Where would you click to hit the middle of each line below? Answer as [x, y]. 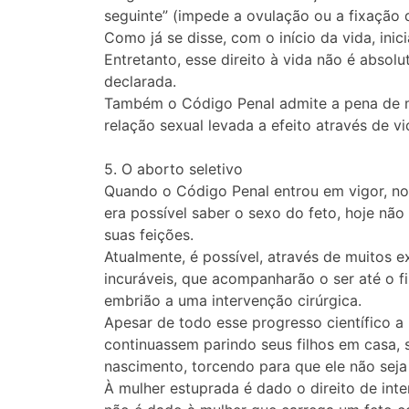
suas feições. [149, 235]
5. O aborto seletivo [173, 169]
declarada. [140, 82]
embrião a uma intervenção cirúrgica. [233, 301]
